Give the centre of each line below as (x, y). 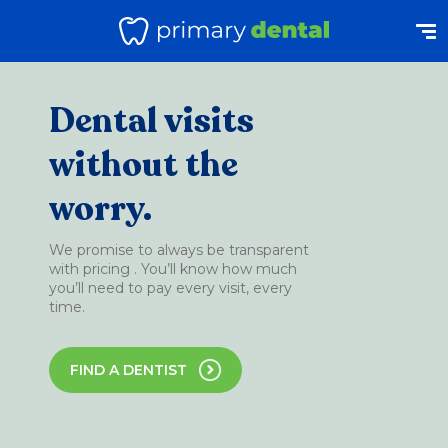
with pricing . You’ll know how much (173, 269)
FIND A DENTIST (128, 370)
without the (143, 165)
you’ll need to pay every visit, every (170, 288)
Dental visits (151, 121)
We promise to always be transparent (179, 250)
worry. (100, 209)
